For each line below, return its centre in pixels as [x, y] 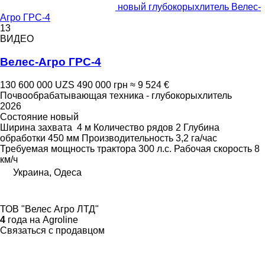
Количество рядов [133, 127]
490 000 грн [102, 85]
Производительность [127, 138]
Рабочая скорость [213, 148]
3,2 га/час [196, 138]
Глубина [201, 127]
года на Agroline [42, 219]
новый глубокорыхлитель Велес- [189, 7]
